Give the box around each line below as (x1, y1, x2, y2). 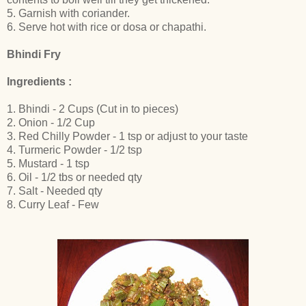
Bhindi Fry (7, 48, 61, 60)
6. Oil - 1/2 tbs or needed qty (7, 171, 142, 183)
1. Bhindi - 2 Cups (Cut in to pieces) (7, 102, 178, 115)
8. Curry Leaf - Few (7, 198, 99, 210)
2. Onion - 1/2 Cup (7, 116, 95, 128)
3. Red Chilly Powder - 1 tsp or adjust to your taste (7, 130, 248, 142)
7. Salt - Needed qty (7, 184, 102, 197)
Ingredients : (7, 75, 72, 87)
